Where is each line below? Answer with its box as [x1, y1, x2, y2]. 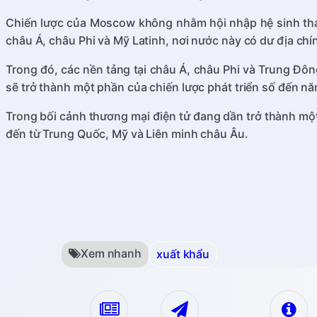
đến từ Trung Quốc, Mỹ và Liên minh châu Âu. [6, 127, 248, 142]
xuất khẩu [156, 247, 210, 262]
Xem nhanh [80, 246, 142, 261]
